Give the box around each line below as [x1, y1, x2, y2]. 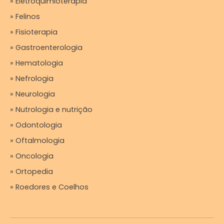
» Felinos [10, 11, 40, 21]
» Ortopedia [10, 166, 53, 176]
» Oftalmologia [10, 135, 64, 145]
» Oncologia [10, 151, 53, 161]
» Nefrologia [10, 73, 53, 83]
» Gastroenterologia [10, 42, 82, 52]
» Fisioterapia [10, 27, 57, 37]
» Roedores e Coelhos [10, 182, 88, 192]
